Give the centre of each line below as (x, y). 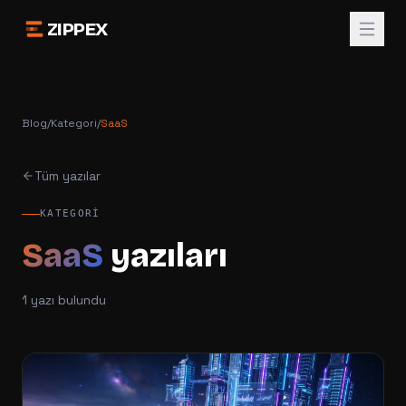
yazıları (165, 256)
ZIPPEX (77, 29)
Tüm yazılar (68, 176)
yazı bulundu (67, 300)
